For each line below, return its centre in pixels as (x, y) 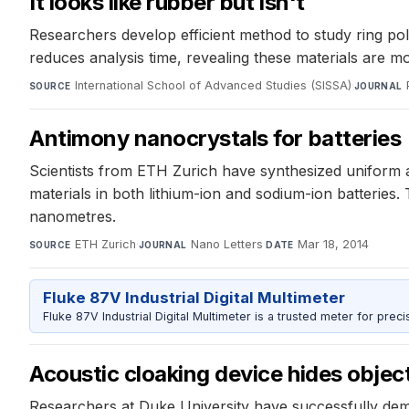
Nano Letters (227, 245)
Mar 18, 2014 (334, 245)
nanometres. (73, 217)
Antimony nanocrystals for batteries (215, 139)
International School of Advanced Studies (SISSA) (213, 86)
